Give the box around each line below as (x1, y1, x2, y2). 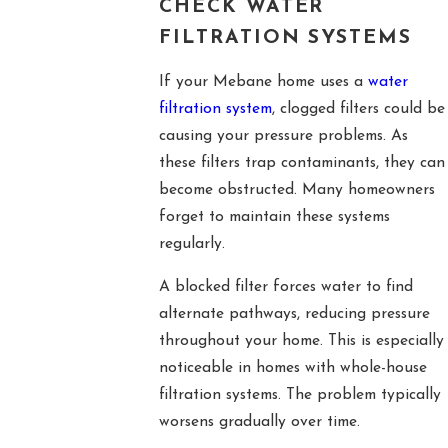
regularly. (158, 236, 225, 253)
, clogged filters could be (271, 101, 445, 118)
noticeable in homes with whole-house (158, 359, 427, 376)
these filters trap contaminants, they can (158, 155, 445, 172)
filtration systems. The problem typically (158, 386, 441, 403)
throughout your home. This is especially (158, 332, 444, 349)
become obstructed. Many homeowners (158, 182, 435, 199)
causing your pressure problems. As (158, 128, 408, 145)
